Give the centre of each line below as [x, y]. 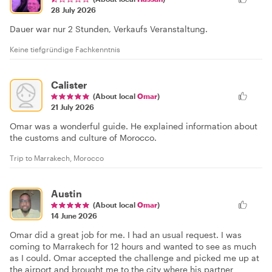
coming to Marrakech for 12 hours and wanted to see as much [133, 246]
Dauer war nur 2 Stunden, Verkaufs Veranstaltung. [109, 29]
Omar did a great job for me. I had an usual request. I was [126, 235]
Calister [69, 85]
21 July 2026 [73, 107]
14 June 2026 [74, 216]
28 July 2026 [73, 10]
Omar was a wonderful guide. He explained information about [134, 126]
